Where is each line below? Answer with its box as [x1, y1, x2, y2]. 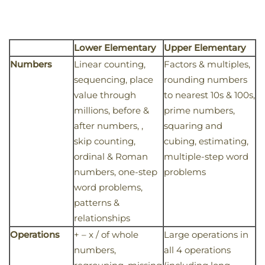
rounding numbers [164, 74, 247, 86]
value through [74, 89, 136, 101]
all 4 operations [164, 244, 231, 256]
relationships [74, 212, 130, 224]
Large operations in [164, 229, 248, 241]
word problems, [74, 182, 143, 193]
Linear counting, [74, 59, 146, 70]
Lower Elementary [74, 42, 156, 54]
